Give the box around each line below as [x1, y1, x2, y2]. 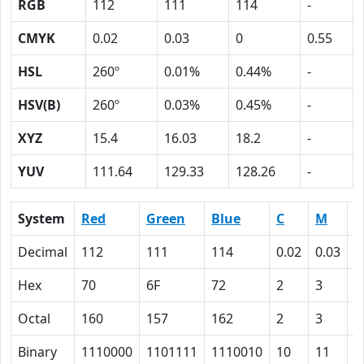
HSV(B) [18, 96, 60, 114]
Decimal [18, 243, 67, 261]
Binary [18, 343, 57, 361]
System [18, 210, 65, 227]
